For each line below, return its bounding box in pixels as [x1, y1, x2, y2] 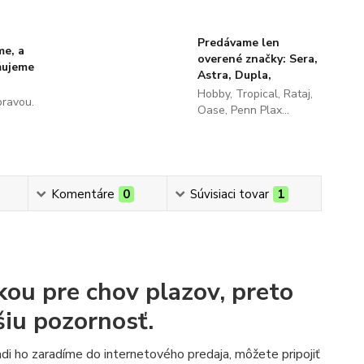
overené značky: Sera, [197, 51, 318, 67]
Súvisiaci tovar [189, 186, 269, 202]
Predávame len [197, 35, 279, 50]
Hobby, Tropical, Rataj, [197, 86, 313, 102]
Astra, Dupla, [197, 67, 271, 83]
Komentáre [50, 186, 115, 202]
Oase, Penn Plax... [197, 102, 289, 118]
